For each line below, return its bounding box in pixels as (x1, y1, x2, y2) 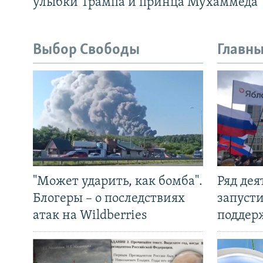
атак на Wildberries (33, 208, 147, 222)
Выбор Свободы (33, 42, 140, 59)
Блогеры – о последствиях (33, 191, 185, 205)
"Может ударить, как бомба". (33, 174, 203, 188)
